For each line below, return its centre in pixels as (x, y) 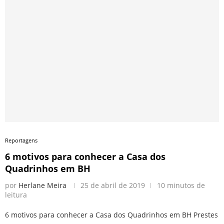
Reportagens (21, 140)
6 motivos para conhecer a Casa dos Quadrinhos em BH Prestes (111, 214)
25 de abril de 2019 (113, 185)
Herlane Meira (42, 185)
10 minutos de (181, 185)
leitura (16, 194)
